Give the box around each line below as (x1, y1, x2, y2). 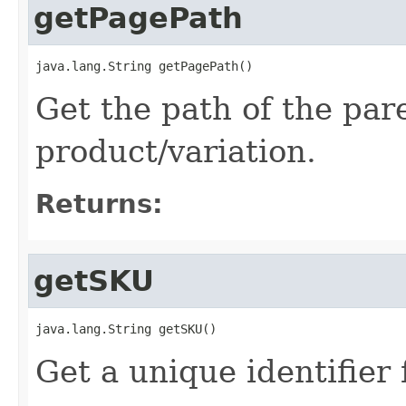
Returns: (35, 188, 163, 219)
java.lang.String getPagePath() (35, 58, 253, 73)
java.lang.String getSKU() (35, 321, 217, 336)
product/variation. (35, 132, 316, 169)
